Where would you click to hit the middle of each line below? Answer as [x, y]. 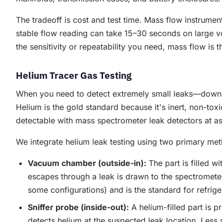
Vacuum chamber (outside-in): [87, 163]
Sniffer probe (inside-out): [78, 207]
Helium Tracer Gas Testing [74, 75]
